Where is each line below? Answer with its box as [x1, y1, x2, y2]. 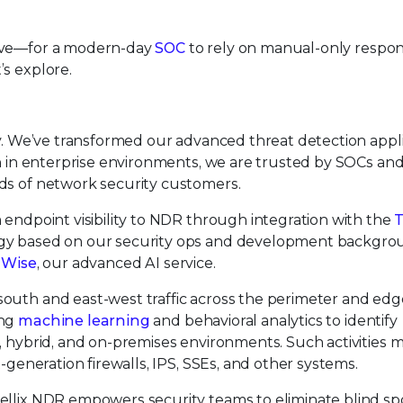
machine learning [18, 312, 150, 329]
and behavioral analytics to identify [149, 312, 398, 329]
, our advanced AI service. [36, 255, 216, 272]
